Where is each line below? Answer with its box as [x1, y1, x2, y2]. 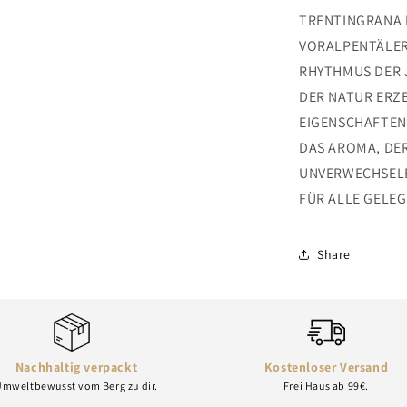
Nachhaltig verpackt [15, 359, 138, 375]
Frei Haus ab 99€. [283, 379, 370, 392]
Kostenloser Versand [263, 359, 389, 375]
